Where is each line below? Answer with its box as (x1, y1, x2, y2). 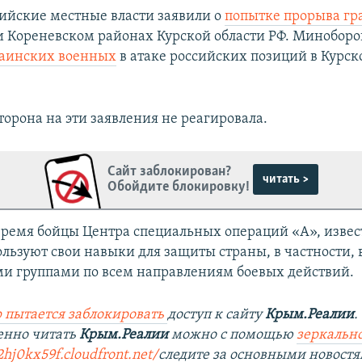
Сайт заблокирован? (107, 164, 232, 180)
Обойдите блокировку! (107, 179, 250, 196)
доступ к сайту (167, 306, 266, 322)
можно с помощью (168, 326, 297, 343)
